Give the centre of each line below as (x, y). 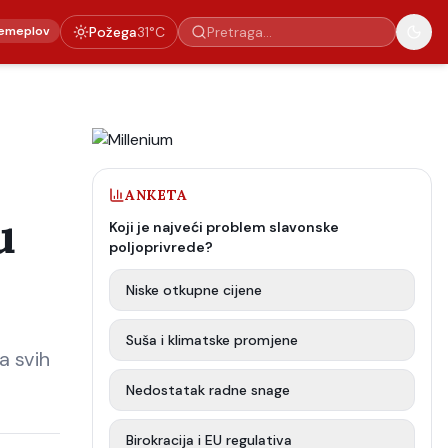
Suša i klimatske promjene (212, 340)
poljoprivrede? (161, 247)
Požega (113, 32)
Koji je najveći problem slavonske (224, 227)
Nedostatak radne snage (208, 390)
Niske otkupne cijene (194, 290)
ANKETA (156, 195)
